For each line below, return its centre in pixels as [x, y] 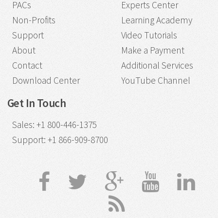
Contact [27, 65]
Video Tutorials [149, 35]
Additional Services [157, 65]
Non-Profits [34, 20]
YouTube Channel [155, 81]
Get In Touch [36, 103]
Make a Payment [153, 50]
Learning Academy [156, 20]
